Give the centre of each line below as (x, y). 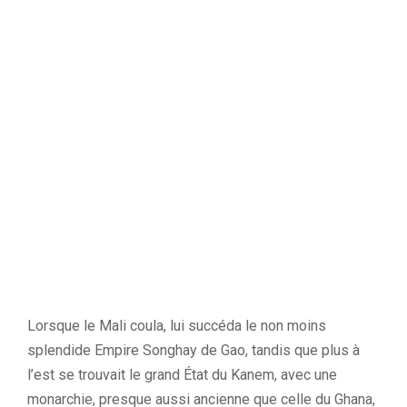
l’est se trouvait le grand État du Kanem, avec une (182, 375)
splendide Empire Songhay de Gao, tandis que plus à (194, 350)
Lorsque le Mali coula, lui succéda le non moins (177, 326)
